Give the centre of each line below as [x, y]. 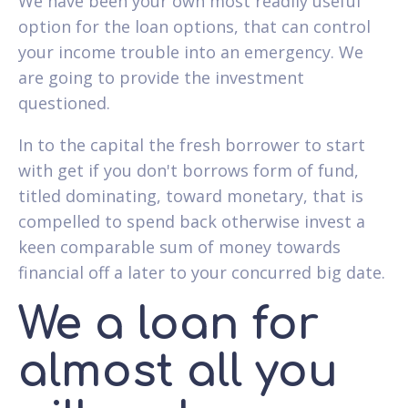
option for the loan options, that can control [194, 26]
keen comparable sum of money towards [179, 246]
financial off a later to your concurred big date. [202, 272]
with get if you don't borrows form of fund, [189, 170]
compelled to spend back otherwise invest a [192, 221]
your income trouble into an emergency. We [191, 51]
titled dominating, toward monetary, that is [191, 195]
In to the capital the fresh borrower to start [192, 144]
